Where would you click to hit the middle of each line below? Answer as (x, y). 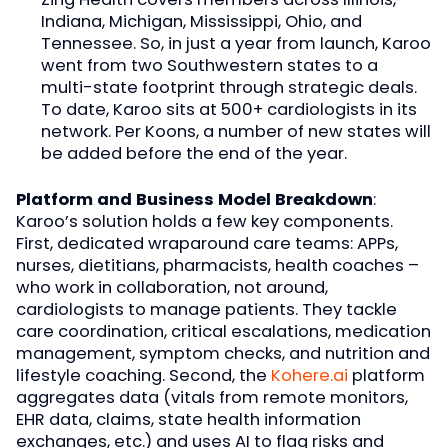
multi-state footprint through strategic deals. (228, 87)
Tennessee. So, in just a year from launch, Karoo (235, 43)
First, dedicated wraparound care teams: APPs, (207, 244)
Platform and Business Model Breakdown (194, 200)
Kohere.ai (309, 376)
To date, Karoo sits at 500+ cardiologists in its (228, 109)
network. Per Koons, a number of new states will (235, 131)
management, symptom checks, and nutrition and (223, 354)
